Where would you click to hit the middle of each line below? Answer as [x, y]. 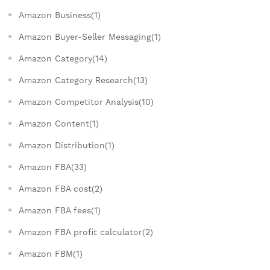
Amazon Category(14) [63, 59]
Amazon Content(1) [59, 124]
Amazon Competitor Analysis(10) [86, 102]
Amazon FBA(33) [53, 167]
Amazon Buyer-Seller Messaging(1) [90, 37]
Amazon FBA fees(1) [60, 211]
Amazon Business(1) [60, 15]
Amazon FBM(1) [51, 254]
